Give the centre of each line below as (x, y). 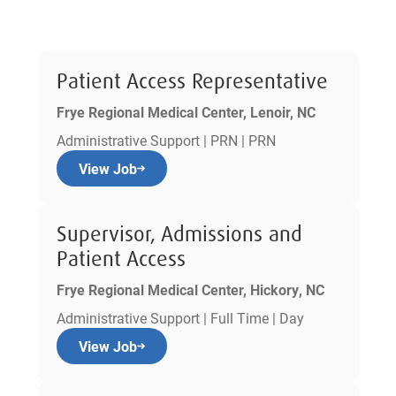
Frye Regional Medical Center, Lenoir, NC (186, 112)
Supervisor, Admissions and (179, 234)
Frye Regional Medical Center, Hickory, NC (190, 290)
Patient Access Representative (192, 81)
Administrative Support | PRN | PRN (166, 141)
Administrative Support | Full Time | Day (180, 318)
